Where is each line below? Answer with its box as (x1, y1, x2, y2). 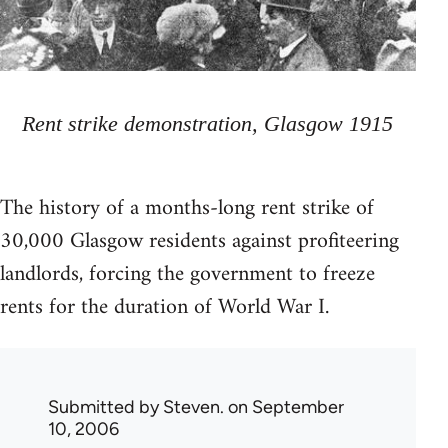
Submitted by (48, 396, 163, 419)
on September (224, 396, 344, 419)
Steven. (163, 396, 224, 419)
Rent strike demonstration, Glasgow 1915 (22, 111, 394, 137)
